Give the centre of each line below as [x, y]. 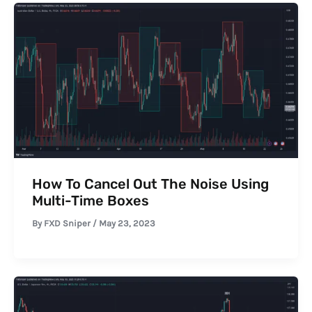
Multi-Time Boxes [90, 201]
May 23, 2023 [127, 224]
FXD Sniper [68, 224]
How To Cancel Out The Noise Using [150, 184]
